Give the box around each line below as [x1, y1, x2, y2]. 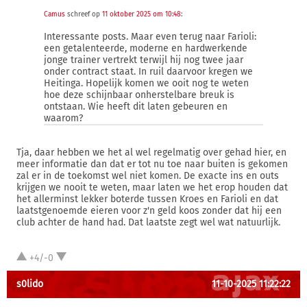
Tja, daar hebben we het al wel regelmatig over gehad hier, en [16, 147, 286, 158]
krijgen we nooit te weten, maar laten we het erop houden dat [16, 182, 288, 193]
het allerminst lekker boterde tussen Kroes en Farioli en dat [16, 193, 278, 205]
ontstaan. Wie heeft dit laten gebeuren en [44, 101, 228, 112]
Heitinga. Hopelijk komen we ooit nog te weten [44, 77, 249, 89]
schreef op [65, 10, 102, 19]
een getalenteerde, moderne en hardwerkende [44, 42, 247, 54]
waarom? [44, 112, 83, 124]
